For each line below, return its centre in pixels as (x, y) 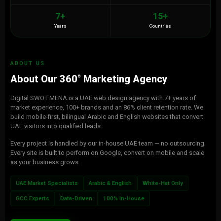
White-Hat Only (163, 183)
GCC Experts (32, 198)
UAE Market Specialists (47, 183)
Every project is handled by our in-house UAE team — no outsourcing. (108, 143)
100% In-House (124, 198)
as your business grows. (45, 162)
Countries (161, 26)
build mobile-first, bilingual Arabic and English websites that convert (107, 117)
